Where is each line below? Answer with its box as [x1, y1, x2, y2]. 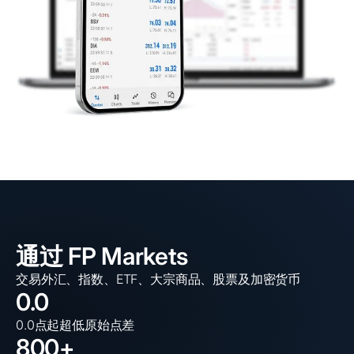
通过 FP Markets [16, 241, 189, 270]
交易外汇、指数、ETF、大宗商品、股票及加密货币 [16, 270, 301, 287]
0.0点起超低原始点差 [16, 316, 135, 333]
